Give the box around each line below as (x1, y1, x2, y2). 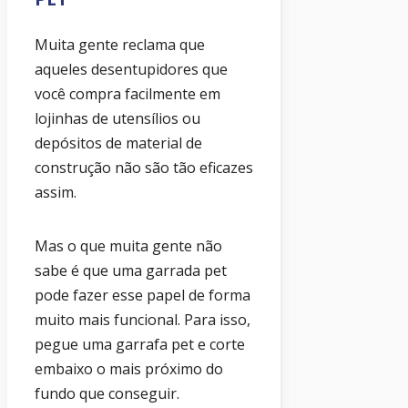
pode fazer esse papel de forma (35, 285, 250, 306)
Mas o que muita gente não (35, 236, 222, 257)
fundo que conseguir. (35, 383, 179, 404)
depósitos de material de (35, 133, 202, 154)
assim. (35, 182, 76, 203)
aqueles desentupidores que (35, 59, 228, 80)
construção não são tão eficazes (35, 158, 253, 178)
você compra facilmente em (35, 84, 220, 105)
